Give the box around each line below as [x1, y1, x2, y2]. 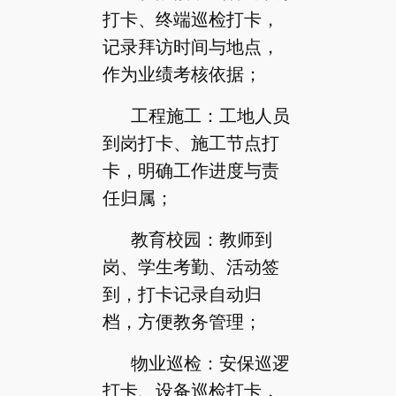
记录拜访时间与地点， [102, 36, 279, 57]
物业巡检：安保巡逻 [130, 353, 290, 373]
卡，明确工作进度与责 [102, 160, 279, 180]
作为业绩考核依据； [102, 64, 262, 84]
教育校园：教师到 [130, 229, 272, 249]
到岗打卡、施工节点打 [102, 133, 279, 153]
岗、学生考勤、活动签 [102, 256, 279, 277]
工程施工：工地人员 [130, 105, 290, 126]
